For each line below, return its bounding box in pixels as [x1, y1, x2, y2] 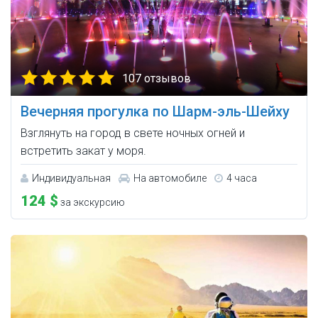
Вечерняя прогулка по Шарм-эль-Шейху [21, 103, 290, 121]
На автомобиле [133, 172, 207, 185]
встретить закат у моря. [21, 144, 146, 158]
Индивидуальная [32, 172, 111, 185]
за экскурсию [58, 197, 125, 209]
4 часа [226, 172, 257, 185]
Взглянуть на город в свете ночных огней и [21, 126, 245, 141]
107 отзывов [122, 72, 191, 86]
